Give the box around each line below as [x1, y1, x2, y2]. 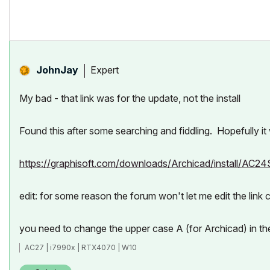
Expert [90, 63, 119, 76]
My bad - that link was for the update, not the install [19, 92, 240, 104]
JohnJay [36, 64, 78, 76]
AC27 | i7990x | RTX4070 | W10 [25, 243, 137, 252]
